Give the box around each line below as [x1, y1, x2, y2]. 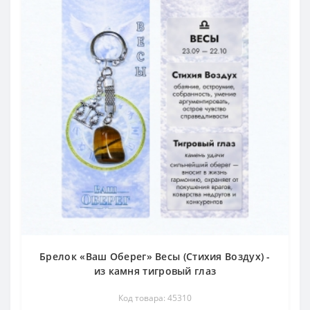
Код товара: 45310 [118, 292, 192, 304]
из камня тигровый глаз [93, 264, 217, 278]
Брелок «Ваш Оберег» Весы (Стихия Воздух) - [39, 250, 271, 264]
